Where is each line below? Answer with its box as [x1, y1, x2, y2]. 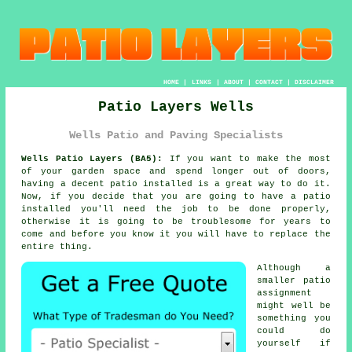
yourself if [257, 339, 331, 349]
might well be [257, 301, 331, 311]
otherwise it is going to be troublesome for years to [21, 217, 331, 227]
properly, [271, 204, 331, 214]
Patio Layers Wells [98, 98, 254, 115]
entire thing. [21, 242, 93, 252]
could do [257, 326, 331, 336]
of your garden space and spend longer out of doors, [21, 167, 331, 177]
